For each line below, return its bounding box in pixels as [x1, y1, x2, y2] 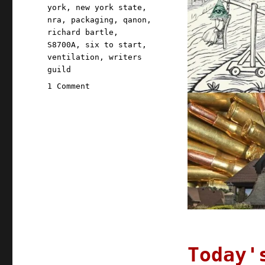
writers [109, 53, 143, 62]
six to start [85, 40, 143, 50]
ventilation [47, 53, 100, 62]
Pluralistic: [89, 93, 147, 103]
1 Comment [47, 82, 91, 91]
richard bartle [47, 28, 114, 37]
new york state [76, 3, 143, 12]
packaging [71, 15, 114, 25]
